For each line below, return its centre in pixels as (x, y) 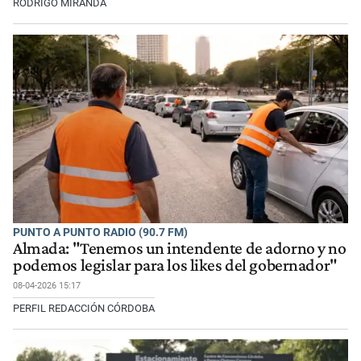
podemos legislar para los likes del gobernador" (175, 265)
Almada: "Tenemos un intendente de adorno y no (180, 248)
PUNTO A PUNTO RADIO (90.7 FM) (100, 232)
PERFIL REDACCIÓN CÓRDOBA (84, 308)
